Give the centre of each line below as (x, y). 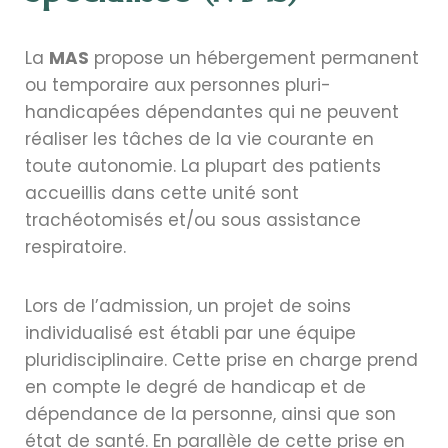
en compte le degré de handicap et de (195, 387)
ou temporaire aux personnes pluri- (178, 85)
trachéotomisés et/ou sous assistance (193, 220)
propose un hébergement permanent (254, 58)
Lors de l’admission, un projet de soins (188, 306)
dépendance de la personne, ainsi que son (210, 414)
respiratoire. (75, 247)
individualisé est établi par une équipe (190, 333)
